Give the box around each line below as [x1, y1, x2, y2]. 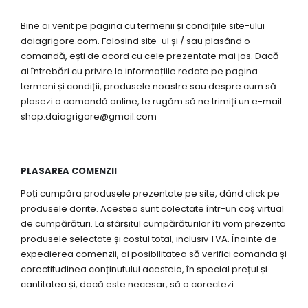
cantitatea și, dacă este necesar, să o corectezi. [21, 277, 236, 291]
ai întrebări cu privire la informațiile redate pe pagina [21, 65, 258, 78]
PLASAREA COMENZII [21, 164, 117, 177]
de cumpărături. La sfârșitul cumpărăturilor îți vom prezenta [21, 217, 286, 230]
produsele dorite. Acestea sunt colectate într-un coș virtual [21, 201, 284, 215]
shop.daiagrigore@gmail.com [21, 110, 157, 124]
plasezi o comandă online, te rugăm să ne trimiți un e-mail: [21, 95, 284, 109]
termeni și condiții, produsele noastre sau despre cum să [21, 80, 276, 93]
